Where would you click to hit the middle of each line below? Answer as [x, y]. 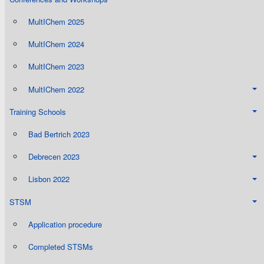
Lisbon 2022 [49, 179]
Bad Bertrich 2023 [59, 134]
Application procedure [65, 224]
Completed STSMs [61, 246]
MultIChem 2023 [56, 67]
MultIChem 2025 [56, 22]
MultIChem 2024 [56, 44]
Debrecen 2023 [54, 157]
